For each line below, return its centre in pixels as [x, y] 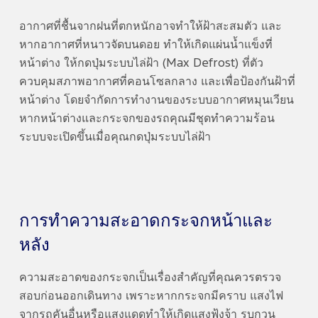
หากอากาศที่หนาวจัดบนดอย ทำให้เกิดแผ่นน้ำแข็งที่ [146, 45]
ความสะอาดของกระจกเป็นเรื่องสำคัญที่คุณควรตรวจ [150, 278]
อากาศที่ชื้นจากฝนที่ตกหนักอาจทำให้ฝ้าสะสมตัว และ [150, 26]
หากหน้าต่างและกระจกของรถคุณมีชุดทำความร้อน [147, 119]
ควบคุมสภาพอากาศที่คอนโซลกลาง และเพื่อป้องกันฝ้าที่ [157, 82]
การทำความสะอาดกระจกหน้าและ [146, 221]
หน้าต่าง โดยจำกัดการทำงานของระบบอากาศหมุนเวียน [156, 100]
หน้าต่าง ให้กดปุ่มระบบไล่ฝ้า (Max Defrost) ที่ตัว [141, 63]
